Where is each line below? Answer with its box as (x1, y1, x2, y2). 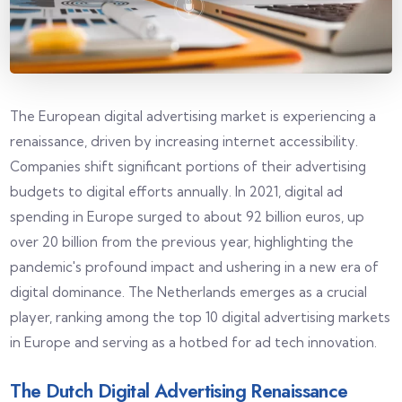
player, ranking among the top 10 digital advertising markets (10, 308, 391, 326)
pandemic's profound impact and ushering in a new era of (10, 258, 380, 275)
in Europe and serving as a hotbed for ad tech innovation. (10, 333, 378, 351)
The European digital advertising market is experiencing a (10, 107, 377, 125)
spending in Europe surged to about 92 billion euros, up (10, 207, 365, 225)
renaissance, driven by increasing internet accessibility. (10, 132, 359, 150)
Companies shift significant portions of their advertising (10, 157, 367, 175)
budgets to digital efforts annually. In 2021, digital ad (10, 182, 344, 200)
